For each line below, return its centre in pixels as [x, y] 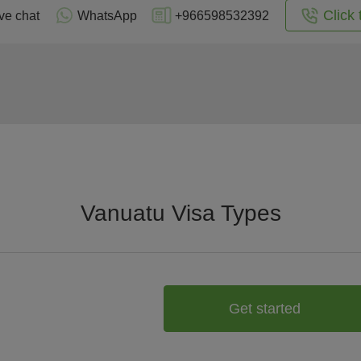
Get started [264, 308]
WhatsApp [107, 15]
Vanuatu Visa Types [180, 213]
